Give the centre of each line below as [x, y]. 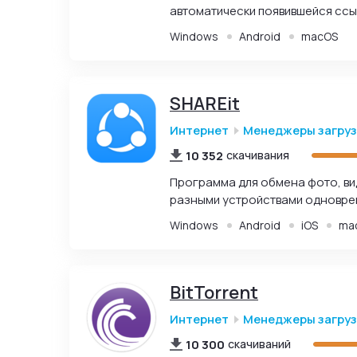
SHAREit [205, 104]
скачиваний [259, 343]
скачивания [258, 155]
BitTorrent [214, 292]
